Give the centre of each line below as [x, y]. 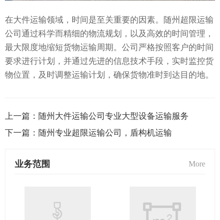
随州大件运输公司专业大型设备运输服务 [113, 116]
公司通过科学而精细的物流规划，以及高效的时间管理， [109, 34]
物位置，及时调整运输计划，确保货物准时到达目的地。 [109, 75]
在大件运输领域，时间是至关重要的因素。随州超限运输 [109, 20]
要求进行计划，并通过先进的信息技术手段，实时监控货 [109, 61]
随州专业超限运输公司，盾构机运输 [105, 133]
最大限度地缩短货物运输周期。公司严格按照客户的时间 [109, 48]
